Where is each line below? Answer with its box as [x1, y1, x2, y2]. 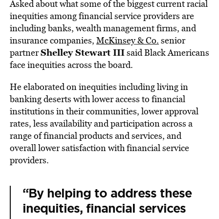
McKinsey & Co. [96, 34, 159, 46]
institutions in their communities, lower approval [10, 105, 198, 117]
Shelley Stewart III [41, 46, 125, 59]
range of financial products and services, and [10, 130, 181, 142]
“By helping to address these [22, 185, 192, 201]
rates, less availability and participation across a [10, 117, 193, 130]
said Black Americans [125, 46, 209, 59]
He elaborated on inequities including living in [10, 81, 188, 93]
